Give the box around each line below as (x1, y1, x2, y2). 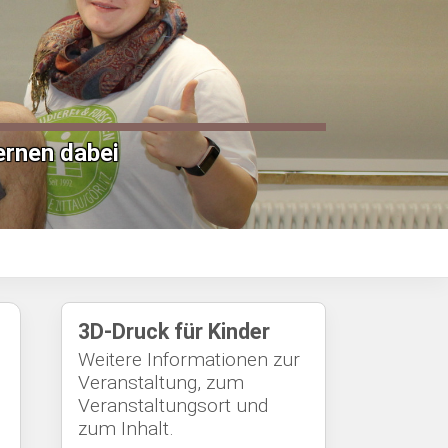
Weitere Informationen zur (78, 347, 300, 371)
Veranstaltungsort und (78, 393, 268, 417)
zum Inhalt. (78, 416, 174, 440)
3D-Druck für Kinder (78, 318, 270, 344)
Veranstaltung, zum (78, 370, 244, 394)
